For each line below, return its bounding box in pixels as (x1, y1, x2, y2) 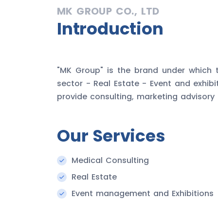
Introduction (57, 17, 163, 41)
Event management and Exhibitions (72, 188, 214, 200)
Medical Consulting (72, 155, 149, 166)
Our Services (57, 124, 165, 148)
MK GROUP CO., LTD (57, 4, 160, 18)
